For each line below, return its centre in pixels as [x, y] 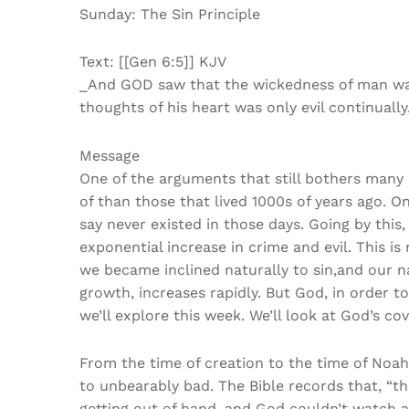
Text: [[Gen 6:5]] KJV [153, 62]
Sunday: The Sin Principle [170, 15]
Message [110, 155]
